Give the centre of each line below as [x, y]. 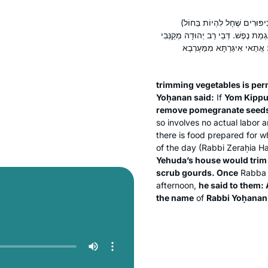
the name [175, 197]
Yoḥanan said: [185, 97]
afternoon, [177, 185]
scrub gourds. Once [197, 172]
